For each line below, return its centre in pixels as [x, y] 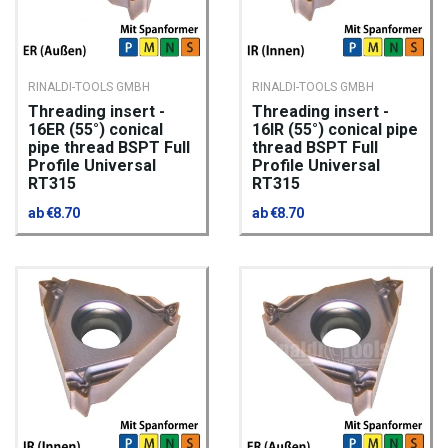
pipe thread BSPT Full [109, 148]
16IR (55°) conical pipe [335, 130]
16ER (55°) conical [95, 130]
